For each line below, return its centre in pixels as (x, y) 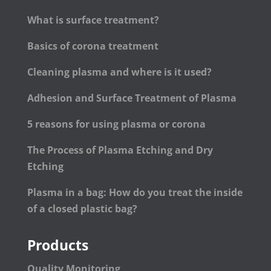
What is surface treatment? (93, 20)
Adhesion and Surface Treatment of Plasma (133, 98)
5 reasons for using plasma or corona (116, 124)
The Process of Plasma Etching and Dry (120, 150)
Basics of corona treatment (93, 46)
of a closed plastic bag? (82, 209)
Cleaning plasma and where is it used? (119, 72)
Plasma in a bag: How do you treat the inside (135, 193)
